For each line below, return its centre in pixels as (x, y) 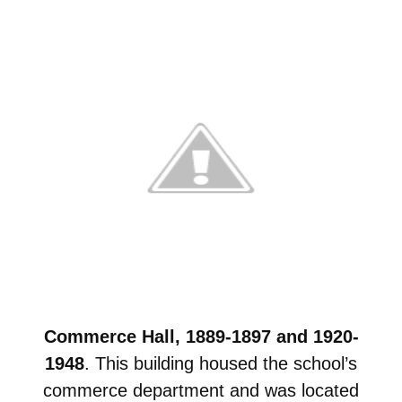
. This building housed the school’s (221, 363)
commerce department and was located (201, 390)
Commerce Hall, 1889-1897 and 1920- (201, 336)
